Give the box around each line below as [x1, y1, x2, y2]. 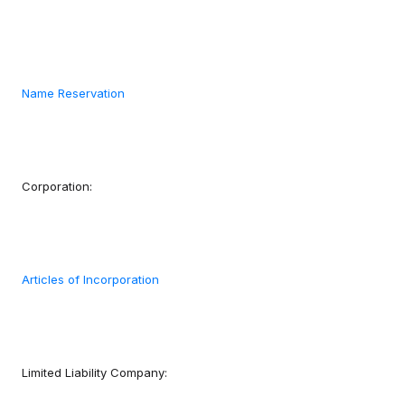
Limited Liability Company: [22, 365, 167, 381]
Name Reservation [22, 86, 125, 101]
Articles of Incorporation [22, 272, 159, 287]
